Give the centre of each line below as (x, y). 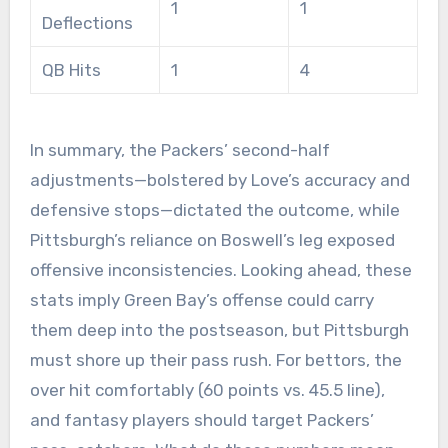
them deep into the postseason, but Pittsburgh (219, 329)
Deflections (87, 22)
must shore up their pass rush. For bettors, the (215, 359)
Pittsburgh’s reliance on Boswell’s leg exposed (212, 239)
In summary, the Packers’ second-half (179, 149)
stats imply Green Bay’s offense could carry (201, 299)
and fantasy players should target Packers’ (201, 419)
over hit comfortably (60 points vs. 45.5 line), (207, 389)
